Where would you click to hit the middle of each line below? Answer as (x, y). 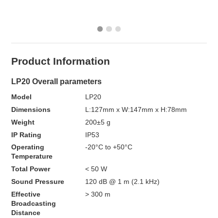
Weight (23, 122)
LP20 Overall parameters (57, 82)
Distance (26, 213)
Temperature (32, 157)
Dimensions (31, 109)
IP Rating (26, 135)
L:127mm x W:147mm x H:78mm (136, 109)
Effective (26, 195)
